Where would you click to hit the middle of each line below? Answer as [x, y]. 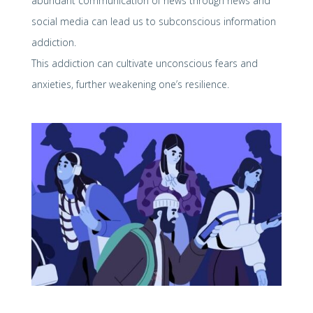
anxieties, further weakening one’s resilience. [130, 84]
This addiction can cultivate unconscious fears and [144, 63]
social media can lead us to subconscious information [153, 21]
